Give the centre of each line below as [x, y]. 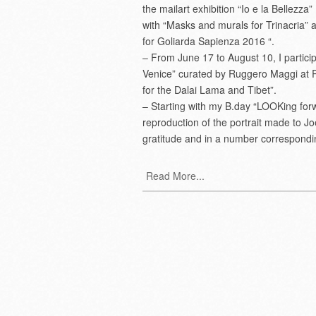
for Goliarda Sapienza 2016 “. [208, 41]
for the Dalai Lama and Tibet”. [209, 90]
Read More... [175, 176]
